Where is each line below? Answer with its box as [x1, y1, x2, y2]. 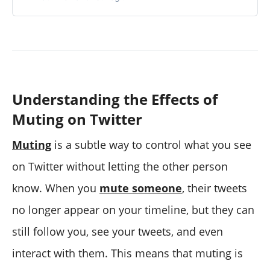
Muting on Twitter [12, 108, 142, 129]
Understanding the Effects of [12, 89, 218, 109]
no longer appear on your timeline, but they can [12, 202, 254, 217]
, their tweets [182, 180, 247, 195]
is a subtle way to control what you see [51, 137, 251, 152]
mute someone [99, 180, 182, 195]
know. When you [12, 180, 99, 195]
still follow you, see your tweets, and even [12, 224, 223, 239]
